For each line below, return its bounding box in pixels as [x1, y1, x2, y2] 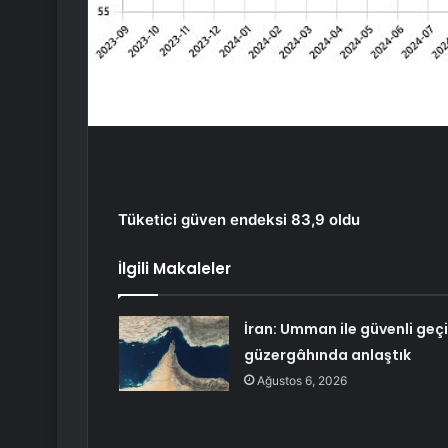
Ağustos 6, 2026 [256, 372, 347, 388]
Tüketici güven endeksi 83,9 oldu [118, 209, 360, 229]
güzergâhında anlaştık [243, 344, 411, 365]
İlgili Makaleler [118, 257, 231, 279]
